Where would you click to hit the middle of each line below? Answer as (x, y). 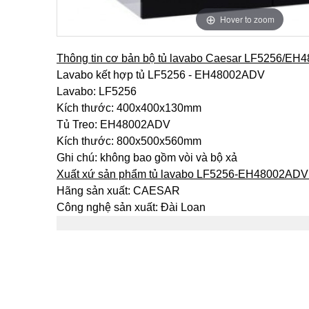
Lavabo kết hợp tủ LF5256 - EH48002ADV (161, 75)
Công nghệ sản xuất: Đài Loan (131, 207)
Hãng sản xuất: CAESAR (118, 191)
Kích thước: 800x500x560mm (129, 141)
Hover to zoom (247, 19)
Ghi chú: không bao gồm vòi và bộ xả (147, 158)
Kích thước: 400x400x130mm (129, 108)
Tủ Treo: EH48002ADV (113, 124)
